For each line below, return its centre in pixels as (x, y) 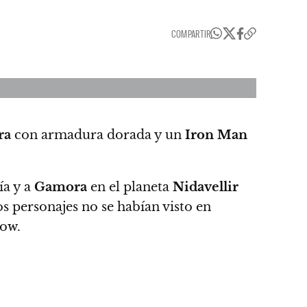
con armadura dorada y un (98, 135)
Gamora (61, 187)
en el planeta (130, 187)
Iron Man (216, 135)
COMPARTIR (191, 34)
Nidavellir (206, 187)
